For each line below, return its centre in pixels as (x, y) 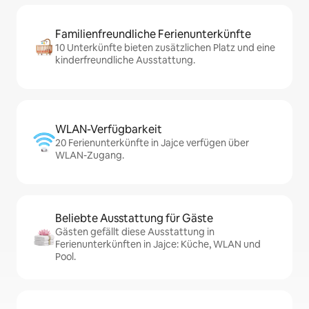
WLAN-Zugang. (90, 156)
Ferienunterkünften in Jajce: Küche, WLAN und (158, 245)
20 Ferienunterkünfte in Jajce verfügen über (152, 143)
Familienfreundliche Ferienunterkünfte (153, 34)
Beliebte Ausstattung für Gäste (134, 219)
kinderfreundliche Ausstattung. (125, 60)
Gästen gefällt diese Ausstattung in (135, 232)
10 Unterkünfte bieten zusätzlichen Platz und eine (165, 48)
